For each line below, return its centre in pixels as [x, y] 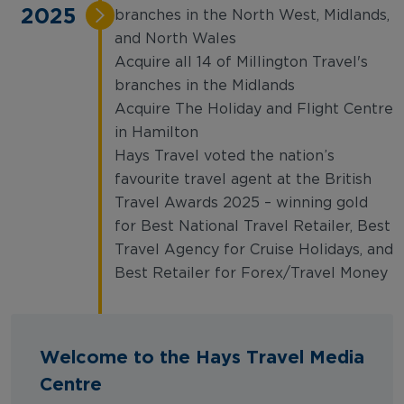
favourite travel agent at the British [243, 179]
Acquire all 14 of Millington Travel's [241, 62]
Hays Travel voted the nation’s [225, 156]
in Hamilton [156, 133]
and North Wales [175, 39]
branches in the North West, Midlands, [252, 15]
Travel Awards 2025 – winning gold [241, 203]
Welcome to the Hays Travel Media [202, 356]
